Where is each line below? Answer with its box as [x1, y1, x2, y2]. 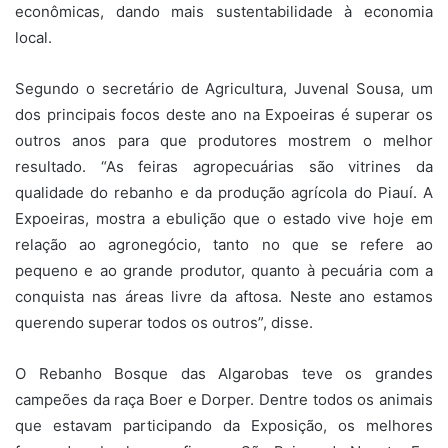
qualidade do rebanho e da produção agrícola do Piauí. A [15, 182, 433, 202]
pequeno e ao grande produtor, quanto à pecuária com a [15, 260, 433, 280]
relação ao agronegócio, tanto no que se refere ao [15, 234, 433, 254]
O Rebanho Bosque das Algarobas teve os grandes [15, 363, 433, 383]
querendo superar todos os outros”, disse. [15, 312, 313, 332]
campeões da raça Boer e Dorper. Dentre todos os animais [15, 389, 433, 409]
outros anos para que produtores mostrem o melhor [15, 130, 433, 150]
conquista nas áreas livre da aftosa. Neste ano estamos [15, 286, 433, 306]
